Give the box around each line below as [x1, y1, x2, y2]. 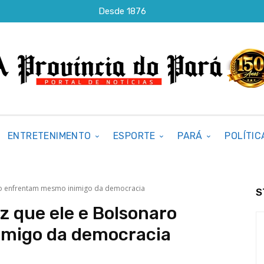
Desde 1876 [98, 5, 147, 16]
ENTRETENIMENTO [8, 130, 91, 141]
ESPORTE [113, 130, 156, 141]
